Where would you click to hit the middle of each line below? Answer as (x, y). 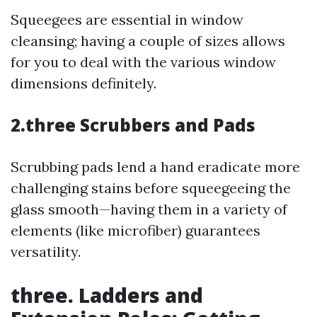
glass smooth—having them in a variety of (149, 209)
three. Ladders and (107, 295)
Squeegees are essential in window (127, 19)
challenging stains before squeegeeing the (151, 188)
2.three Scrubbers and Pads (133, 125)
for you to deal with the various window (143, 62)
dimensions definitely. (83, 83)
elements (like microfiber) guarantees (136, 230)
